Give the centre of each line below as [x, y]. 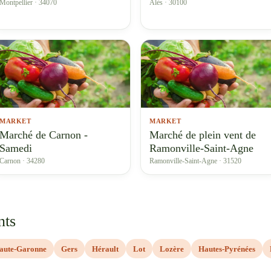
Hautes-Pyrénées [227, 249]
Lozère [172, 249]
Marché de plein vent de [203, 135]
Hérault [105, 249]
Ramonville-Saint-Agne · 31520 [195, 161]
